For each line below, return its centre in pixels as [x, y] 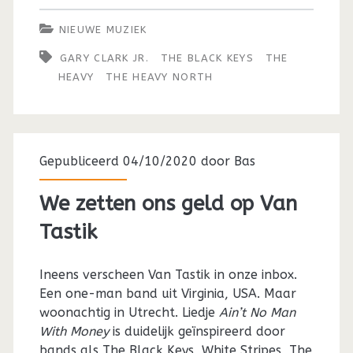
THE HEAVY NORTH [160, 76]
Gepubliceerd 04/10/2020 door [136, 161]
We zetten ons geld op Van [168, 203]
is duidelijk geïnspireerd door [197, 331]
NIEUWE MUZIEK [103, 29]
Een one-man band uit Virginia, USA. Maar [167, 293]
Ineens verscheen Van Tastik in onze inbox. [168, 274]
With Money [74, 331]
